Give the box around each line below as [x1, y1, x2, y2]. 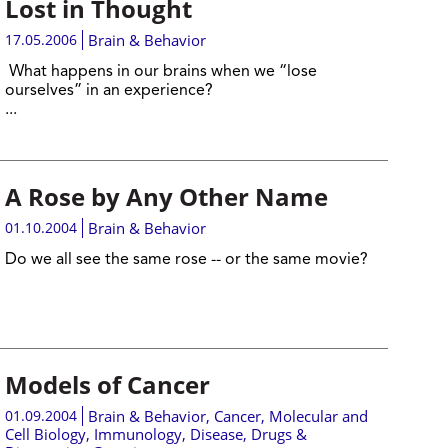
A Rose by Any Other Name [4, 180, 328, 213]
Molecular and [268, 406, 368, 426]
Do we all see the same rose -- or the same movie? [4, 252, 368, 268]
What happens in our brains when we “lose [4, 64, 317, 80]
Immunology [93, 424, 182, 444]
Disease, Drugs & [189, 424, 307, 444]
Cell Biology [4, 424, 86, 444]
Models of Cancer [4, 368, 210, 401]
